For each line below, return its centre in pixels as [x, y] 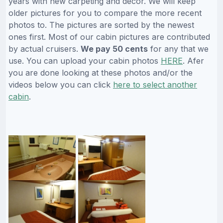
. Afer [193, 60]
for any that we [178, 49]
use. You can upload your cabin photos [85, 60]
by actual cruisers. [45, 49]
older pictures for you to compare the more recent [105, 13]
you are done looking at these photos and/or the [101, 72]
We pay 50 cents [114, 49]
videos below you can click [61, 84]
